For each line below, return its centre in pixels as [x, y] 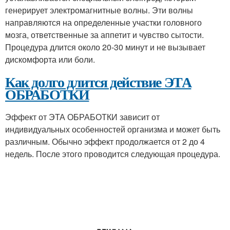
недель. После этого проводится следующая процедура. [113, 154]
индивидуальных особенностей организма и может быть [113, 129]
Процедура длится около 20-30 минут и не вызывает [105, 47]
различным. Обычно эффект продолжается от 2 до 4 [105, 141]
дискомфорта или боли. [50, 59]
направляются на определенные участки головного [103, 22]
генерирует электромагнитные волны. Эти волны [99, 10]
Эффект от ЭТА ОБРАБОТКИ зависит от [82, 117]
